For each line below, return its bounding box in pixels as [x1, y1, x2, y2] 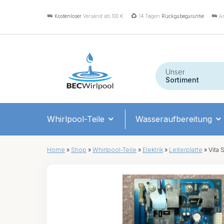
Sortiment [165, 75, 199, 84]
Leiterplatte [169, 145, 202, 153]
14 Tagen [137, 13, 161, 19]
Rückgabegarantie [161, 13, 204, 19]
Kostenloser [54, 13, 81, 19]
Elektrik [142, 145, 163, 153]
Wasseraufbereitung [135, 113, 214, 124]
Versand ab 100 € [81, 13, 123, 19]
